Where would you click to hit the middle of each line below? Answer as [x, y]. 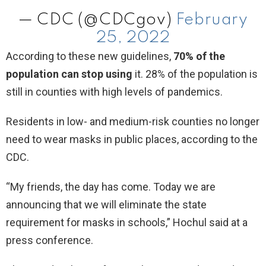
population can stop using [69, 74]
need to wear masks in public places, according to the [132, 139]
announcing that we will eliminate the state [106, 204]
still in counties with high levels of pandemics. [114, 91]
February [212, 20]
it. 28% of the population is [195, 74]
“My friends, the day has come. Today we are [111, 186]
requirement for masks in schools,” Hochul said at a [127, 222]
